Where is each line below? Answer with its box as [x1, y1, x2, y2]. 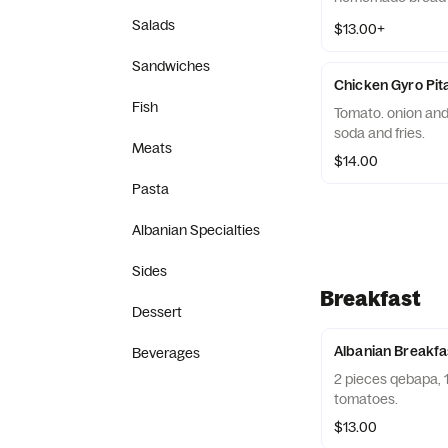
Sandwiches [132, 57, 210, 75]
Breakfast [320, 285, 421, 311]
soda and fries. [334, 124, 425, 142]
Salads [132, 16, 175, 34]
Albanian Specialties [132, 221, 260, 239]
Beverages [132, 344, 200, 362]
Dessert [132, 303, 182, 321]
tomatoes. [334, 390, 398, 408]
